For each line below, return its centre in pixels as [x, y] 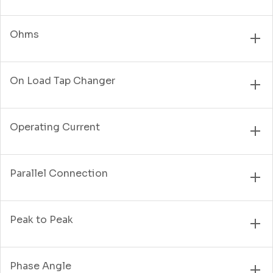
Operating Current [55, 127]
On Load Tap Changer [62, 80]
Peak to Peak [41, 219]
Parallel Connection [59, 173]
